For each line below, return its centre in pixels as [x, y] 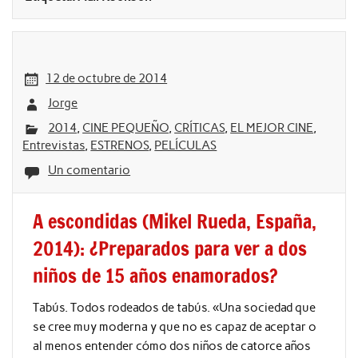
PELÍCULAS [186, 145]
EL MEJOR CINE [272, 127]
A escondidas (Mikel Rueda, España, [174, 221]
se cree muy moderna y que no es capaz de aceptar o [174, 327]
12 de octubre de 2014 [107, 78]
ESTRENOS [120, 145]
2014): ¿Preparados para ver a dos [169, 248]
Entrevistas [54, 145]
